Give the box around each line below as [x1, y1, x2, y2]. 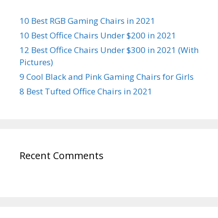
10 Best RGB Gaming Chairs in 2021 [19, 15, 155, 26]
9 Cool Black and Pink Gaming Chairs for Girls [19, 71, 194, 82]
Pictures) [19, 56, 53, 68]
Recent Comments [19, 148, 104, 162]
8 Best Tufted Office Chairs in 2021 [19, 85, 152, 97]
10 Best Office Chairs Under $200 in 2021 [19, 29, 176, 41]
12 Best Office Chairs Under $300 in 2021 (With [19, 44, 199, 55]
